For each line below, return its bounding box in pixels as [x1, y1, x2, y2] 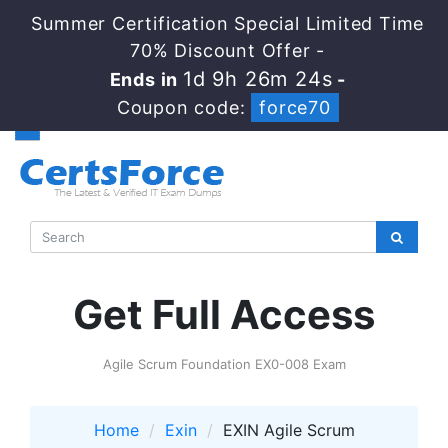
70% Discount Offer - [130, 40, 326, 61]
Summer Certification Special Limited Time [31, 13, 425, 34]
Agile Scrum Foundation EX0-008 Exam [102, 356, 346, 372]
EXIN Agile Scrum [222, 420, 355, 440]
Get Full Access [73, 290, 375, 339]
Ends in [109, 69, 183, 90]
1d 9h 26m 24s [182, 67, 333, 91]
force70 [259, 97, 331, 118]
